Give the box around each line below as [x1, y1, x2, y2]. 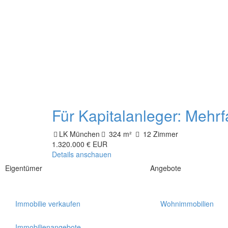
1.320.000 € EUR [52, 139, 107, 149]
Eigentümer [5, 163, 42, 173]
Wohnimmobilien [160, 198, 214, 209]
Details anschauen [52, 149, 111, 159]
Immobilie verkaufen [15, 198, 80, 209]
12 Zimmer [141, 129, 178, 139]
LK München [59, 129, 100, 139]
